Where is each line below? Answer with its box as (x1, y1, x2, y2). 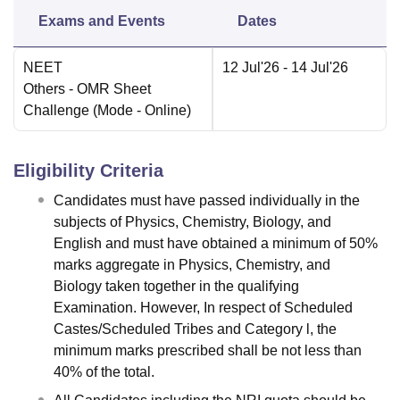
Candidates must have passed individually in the (54, 193, 360, 209)
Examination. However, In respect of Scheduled (54, 300, 353, 316)
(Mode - (93, 103, 145, 119)
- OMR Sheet (65, 81, 151, 97)
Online (145, 103, 187, 119)
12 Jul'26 (222, 60, 279, 76)
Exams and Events (38, 13, 165, 29)
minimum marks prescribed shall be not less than (54, 343, 362, 359)
